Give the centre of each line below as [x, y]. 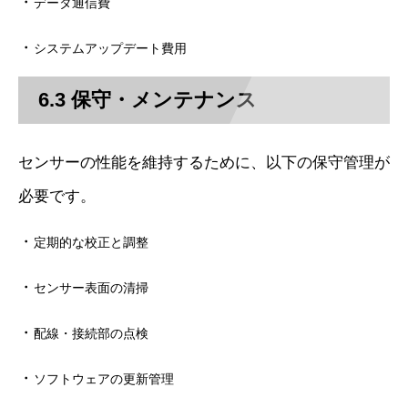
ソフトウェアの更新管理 [104, 378]
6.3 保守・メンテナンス [148, 99]
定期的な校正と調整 [91, 242]
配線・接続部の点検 [91, 333]
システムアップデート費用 [110, 48]
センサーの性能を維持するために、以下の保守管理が [204, 162]
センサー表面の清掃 [91, 287]
